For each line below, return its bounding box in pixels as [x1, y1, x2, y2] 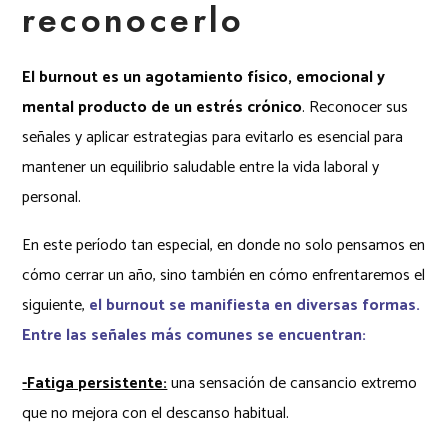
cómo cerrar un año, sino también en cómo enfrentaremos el [22, 261, 426, 289]
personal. [22, 183, 82, 211]
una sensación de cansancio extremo [167, 369, 418, 397]
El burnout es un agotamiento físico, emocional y [22, 63, 386, 91]
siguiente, [22, 291, 90, 319]
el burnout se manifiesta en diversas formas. [89, 291, 421, 319]
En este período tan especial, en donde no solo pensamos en [22, 231, 426, 259]
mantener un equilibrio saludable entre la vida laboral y [22, 153, 380, 181]
